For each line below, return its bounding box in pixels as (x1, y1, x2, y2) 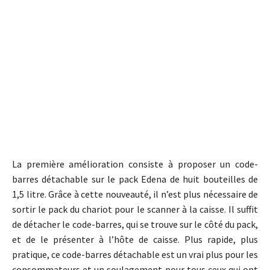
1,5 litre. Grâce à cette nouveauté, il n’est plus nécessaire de (12, 188, 258, 200)
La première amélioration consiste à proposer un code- (12, 158, 258, 170)
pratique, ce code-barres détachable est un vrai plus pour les (12, 248, 258, 260)
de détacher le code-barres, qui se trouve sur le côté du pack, (12, 218, 258, 230)
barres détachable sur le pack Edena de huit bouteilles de (12, 173, 258, 185)
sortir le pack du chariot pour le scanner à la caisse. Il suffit (12, 203, 258, 215)
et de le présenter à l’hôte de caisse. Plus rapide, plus (12, 233, 258, 245)
